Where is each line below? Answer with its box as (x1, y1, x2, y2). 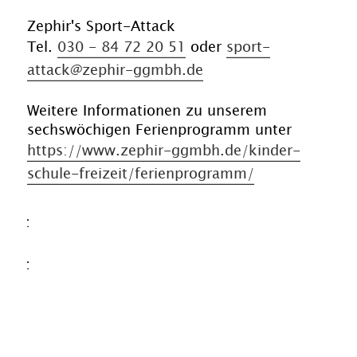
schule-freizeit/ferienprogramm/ (27, 163, 254, 186)
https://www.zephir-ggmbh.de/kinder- (27, 139, 300, 163)
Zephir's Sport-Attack (27, 15, 175, 38)
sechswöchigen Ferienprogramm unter (27, 119, 292, 142)
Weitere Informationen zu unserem (27, 100, 267, 123)
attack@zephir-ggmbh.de (27, 59, 203, 82)
